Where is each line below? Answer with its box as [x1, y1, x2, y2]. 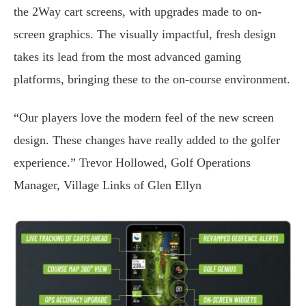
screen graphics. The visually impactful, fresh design [14, 27, 276, 42]
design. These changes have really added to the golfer [14, 133, 280, 147]
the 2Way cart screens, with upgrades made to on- [14, 5, 262, 19]
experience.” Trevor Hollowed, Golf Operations [14, 155, 251, 169]
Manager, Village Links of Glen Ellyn [14, 178, 201, 192]
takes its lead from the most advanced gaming [14, 50, 241, 64]
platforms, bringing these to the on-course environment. [14, 72, 290, 87]
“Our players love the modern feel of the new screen [14, 110, 274, 124]
